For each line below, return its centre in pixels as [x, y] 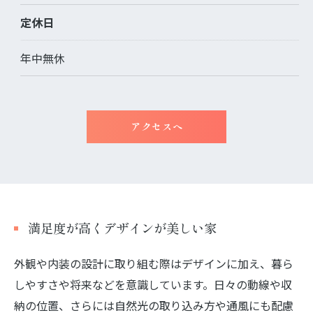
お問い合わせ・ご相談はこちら [156, 56]
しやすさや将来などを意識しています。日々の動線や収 [153, 284]
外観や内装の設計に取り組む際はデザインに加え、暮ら [154, 263]
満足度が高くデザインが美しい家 [122, 228]
